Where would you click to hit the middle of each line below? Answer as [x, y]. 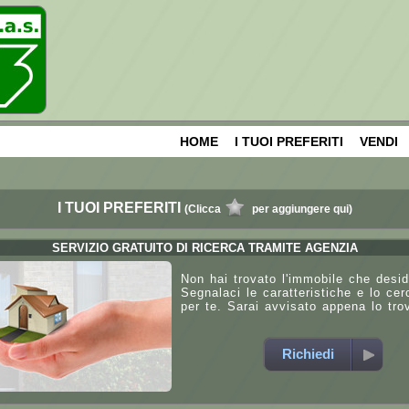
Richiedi [308, 354]
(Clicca [202, 209]
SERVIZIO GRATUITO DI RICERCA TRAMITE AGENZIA [204, 248]
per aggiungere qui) [302, 209]
